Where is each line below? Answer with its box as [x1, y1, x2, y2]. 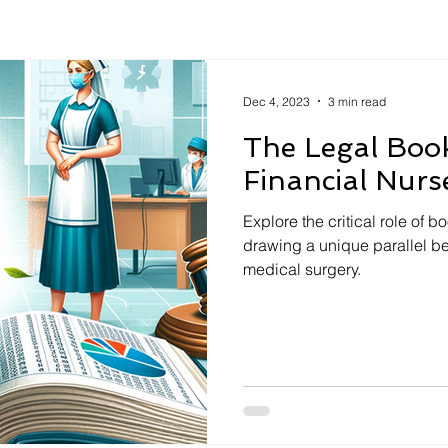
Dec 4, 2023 [243, 93, 310, 109]
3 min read [328, 93, 386, 109]
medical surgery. [243, 259, 361, 279]
